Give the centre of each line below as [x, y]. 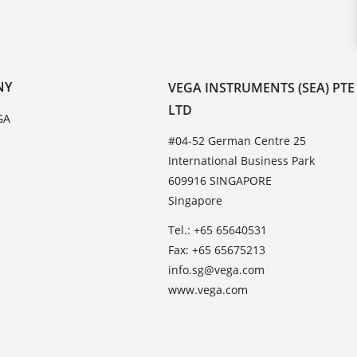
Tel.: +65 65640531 [218, 230]
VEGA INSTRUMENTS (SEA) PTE [262, 88]
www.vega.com [208, 290]
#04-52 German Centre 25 [237, 141]
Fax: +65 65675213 [217, 250]
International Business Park [242, 161]
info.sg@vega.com [217, 270]
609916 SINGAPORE [220, 181]
